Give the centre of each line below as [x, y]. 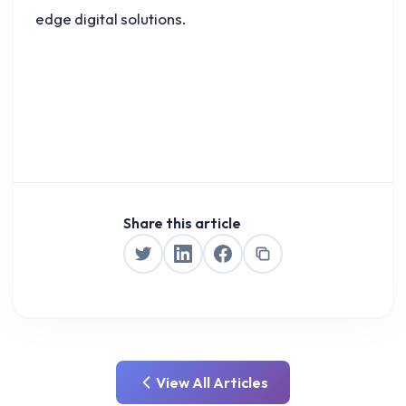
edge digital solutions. [111, 19]
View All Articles [212, 383]
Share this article [182, 223]
